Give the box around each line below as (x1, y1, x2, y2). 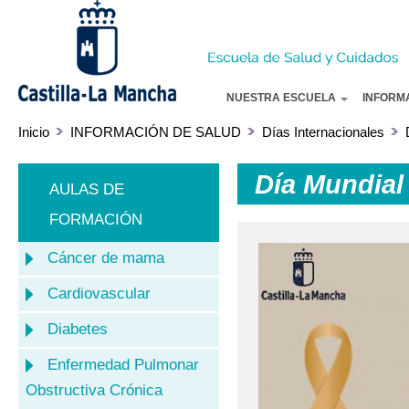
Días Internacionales (262, 124, 385, 140)
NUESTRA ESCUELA (226, 92, 339, 103)
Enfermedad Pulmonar (47, 355, 199, 373)
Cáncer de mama (47, 248, 164, 267)
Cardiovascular (47, 284, 151, 302)
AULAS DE (48, 180, 124, 198)
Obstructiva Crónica (26, 381, 163, 399)
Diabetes (47, 320, 108, 338)
